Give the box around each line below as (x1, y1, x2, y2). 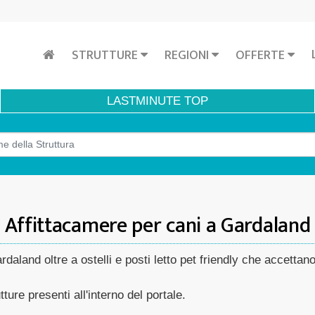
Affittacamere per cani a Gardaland (4, 208, 311, 243)
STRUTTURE (72, 44, 141, 66)
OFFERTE (236, 44, 288, 66)
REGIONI (165, 44, 212, 66)
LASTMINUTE (107, 94, 181, 108)
